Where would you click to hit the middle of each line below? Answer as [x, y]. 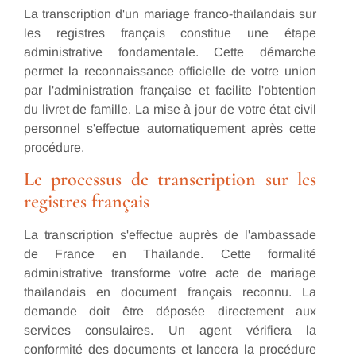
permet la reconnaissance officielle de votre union [170, 72]
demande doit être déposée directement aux [170, 311]
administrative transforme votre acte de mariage [170, 273]
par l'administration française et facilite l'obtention [170, 91]
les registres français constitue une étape [170, 33]
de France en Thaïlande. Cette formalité [170, 254]
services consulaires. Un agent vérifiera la [170, 331]
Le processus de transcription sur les [170, 180]
